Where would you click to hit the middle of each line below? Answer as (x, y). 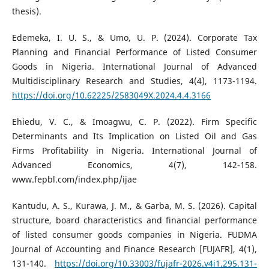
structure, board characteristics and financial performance (134, 220)
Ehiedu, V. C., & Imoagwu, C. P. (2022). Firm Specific (134, 122)
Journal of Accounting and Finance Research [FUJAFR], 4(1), (134, 249)
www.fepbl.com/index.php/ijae (74, 180)
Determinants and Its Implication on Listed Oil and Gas (134, 136)
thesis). (26, 11)
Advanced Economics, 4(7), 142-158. (134, 165)
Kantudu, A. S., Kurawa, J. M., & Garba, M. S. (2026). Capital (134, 206)
